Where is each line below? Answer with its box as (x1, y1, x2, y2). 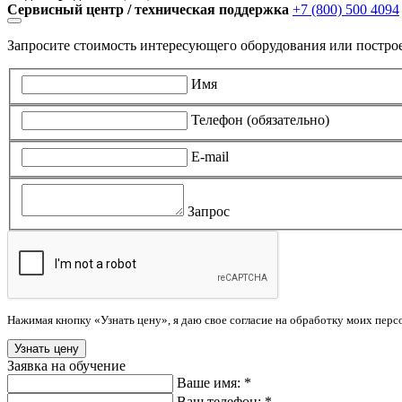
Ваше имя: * (177, 375, 251, 391)
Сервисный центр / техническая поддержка (7, 2, 289, 17)
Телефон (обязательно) (191, 112, 329, 128)
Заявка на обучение (7, 358, 126, 374)
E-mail (191, 148, 229, 164)
